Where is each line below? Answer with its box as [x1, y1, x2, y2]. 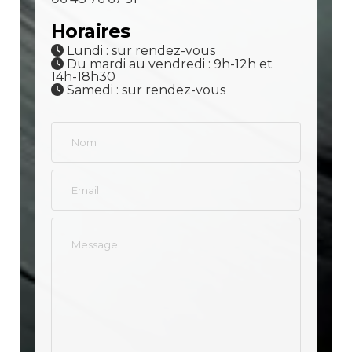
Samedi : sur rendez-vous [63, 82, 225, 98]
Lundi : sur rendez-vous [63, 43, 215, 59]
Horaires [50, 20, 130, 43]
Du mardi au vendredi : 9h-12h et [63, 57, 273, 72]
